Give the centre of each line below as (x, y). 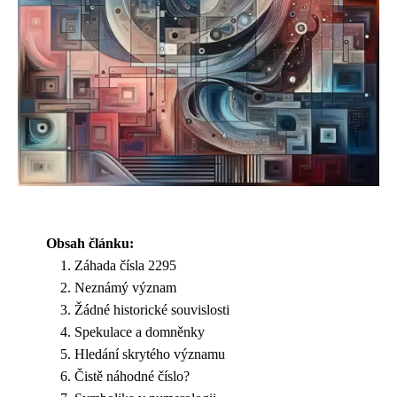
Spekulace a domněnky (140, 332)
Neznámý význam (125, 288)
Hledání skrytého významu (150, 354)
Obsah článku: (90, 243)
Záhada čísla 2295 (125, 265)
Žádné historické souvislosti (152, 310)
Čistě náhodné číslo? (132, 376)
